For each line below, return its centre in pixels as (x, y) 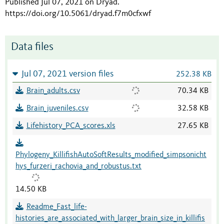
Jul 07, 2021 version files (67, 74)
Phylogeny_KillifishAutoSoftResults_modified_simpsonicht (111, 155)
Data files (32, 47)
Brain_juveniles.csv (57, 109)
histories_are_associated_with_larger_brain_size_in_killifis (110, 219)
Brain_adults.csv (53, 91)
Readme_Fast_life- (56, 207)
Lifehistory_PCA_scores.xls (71, 126)
